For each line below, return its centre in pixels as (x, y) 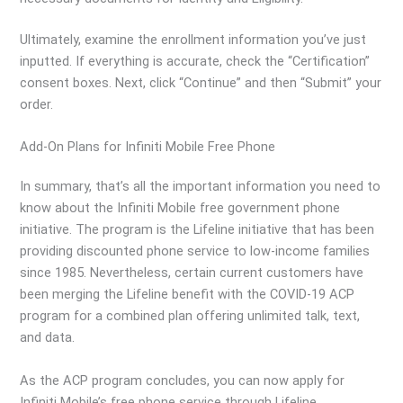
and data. (48, 338)
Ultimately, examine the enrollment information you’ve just (193, 39)
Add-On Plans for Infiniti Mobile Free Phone (148, 147)
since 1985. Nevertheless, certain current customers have (192, 273)
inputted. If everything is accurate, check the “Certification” (195, 61)
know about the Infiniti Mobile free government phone (180, 208)
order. (37, 104)
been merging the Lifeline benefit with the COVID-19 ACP (188, 295)
